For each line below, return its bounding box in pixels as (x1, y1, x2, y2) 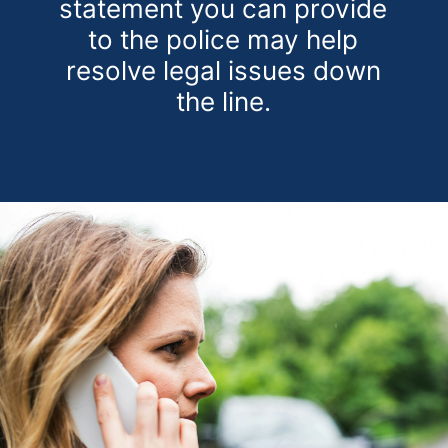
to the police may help (88, 24, 359, 56)
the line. (175, 86, 271, 118)
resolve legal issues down (65, 55, 381, 87)
